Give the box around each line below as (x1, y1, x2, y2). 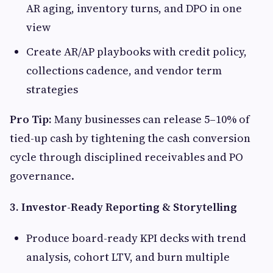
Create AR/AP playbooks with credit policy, (26, 43, 247, 59)
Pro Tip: (10, 111, 54, 127)
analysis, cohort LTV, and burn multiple (26, 249, 230, 264)
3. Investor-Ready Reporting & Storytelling (10, 199, 237, 214)
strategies (26, 81, 78, 97)
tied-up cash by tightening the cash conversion (10, 130, 250, 146)
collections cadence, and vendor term (26, 62, 222, 78)
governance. (10, 168, 74, 183)
